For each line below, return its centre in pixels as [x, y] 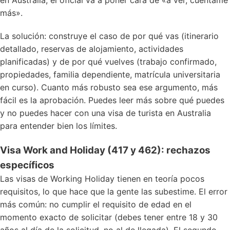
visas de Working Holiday [65, 179]
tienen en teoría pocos [159, 179]
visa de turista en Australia [159, 113]
